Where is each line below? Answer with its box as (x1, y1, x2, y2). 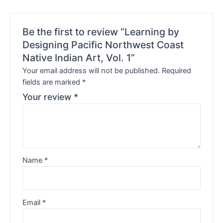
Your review (22, 92, 74, 103)
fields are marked (22, 78, 83, 87)
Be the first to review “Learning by (22, 25, 180, 38)
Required (162, 66, 192, 76)
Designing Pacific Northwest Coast (22, 38, 184, 51)
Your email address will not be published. (22, 66, 160, 76)
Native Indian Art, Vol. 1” (22, 51, 135, 64)
